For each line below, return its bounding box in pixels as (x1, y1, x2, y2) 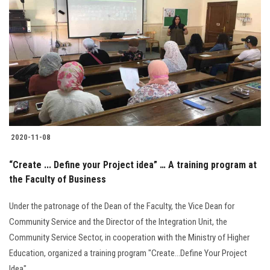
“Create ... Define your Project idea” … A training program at (9, 159, 257, 171)
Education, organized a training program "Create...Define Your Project (9, 248, 247, 259)
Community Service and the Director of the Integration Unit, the (9, 216, 227, 228)
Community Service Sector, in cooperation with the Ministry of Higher (9, 232, 250, 243)
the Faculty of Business (9, 174, 106, 186)
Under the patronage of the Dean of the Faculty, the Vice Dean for (9, 201, 234, 212)
